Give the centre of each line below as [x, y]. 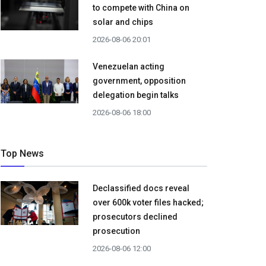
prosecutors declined [135, 217]
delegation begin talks [136, 95]
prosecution [116, 231]
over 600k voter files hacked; [148, 203]
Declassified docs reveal [141, 189]
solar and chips [123, 22]
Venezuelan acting [129, 67]
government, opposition [139, 81]
